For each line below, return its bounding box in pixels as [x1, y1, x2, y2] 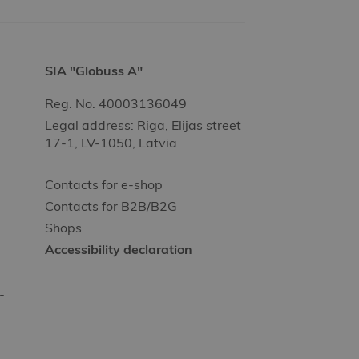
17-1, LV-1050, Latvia [45, 135, 177, 151]
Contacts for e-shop [45, 176, 163, 192]
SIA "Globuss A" [45, 63, 143, 79]
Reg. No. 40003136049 [45, 95, 187, 111]
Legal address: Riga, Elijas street [45, 117, 241, 133]
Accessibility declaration [45, 241, 192, 257]
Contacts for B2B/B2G [45, 198, 177, 214]
